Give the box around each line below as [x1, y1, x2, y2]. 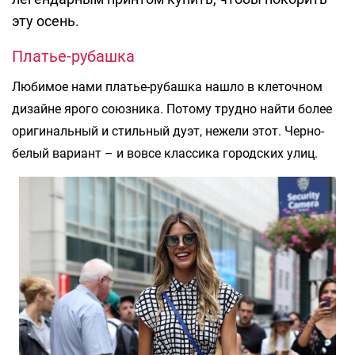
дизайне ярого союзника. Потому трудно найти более [12, 101, 332, 117]
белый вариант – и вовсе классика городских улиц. [12, 146, 318, 162]
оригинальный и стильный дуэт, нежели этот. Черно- [12, 124, 324, 139]
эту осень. [12, 13, 79, 30]
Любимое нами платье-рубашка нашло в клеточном [12, 79, 323, 95]
